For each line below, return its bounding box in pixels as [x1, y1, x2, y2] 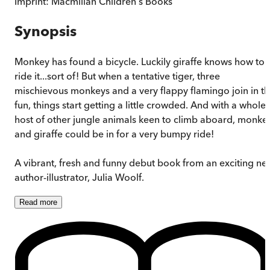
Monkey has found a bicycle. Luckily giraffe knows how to [14, 55, 265, 68]
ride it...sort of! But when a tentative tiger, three [14, 70, 220, 83]
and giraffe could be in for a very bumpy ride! [14, 128, 214, 140]
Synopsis [14, 22, 77, 40]
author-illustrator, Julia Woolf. [14, 171, 144, 184]
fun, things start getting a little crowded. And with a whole [14, 99, 266, 111]
